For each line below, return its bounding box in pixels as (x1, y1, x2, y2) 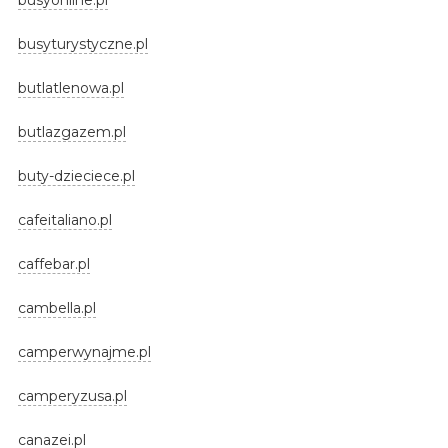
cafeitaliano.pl (17, 210, 112, 229)
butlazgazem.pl (17, 122, 126, 141)
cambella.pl (17, 298, 96, 317)
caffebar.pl (17, 254, 90, 273)
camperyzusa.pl (17, 386, 127, 405)
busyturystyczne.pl (17, 34, 148, 53)
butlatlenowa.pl (17, 78, 124, 97)
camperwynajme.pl (17, 342, 151, 361)
